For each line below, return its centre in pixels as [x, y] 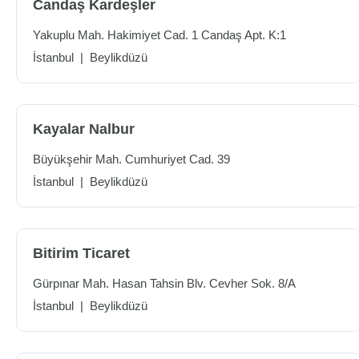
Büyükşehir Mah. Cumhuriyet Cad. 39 [131, 159]
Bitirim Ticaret [81, 253]
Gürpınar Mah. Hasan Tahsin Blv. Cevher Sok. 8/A [164, 283]
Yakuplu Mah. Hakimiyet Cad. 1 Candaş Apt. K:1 [159, 35]
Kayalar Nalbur [84, 129]
